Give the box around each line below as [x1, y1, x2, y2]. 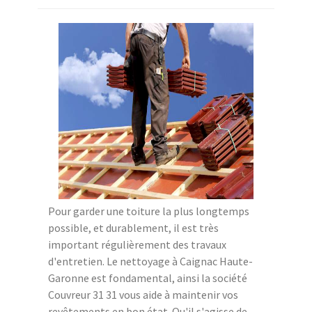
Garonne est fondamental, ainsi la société [48, 270, 247, 285]
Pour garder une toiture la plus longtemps [48, 203, 249, 218]
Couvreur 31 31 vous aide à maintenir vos [48, 287, 238, 302]
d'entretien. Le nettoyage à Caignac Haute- [48, 253, 253, 268]
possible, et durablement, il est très [48, 220, 219, 235]
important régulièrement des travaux [48, 237, 226, 251]
